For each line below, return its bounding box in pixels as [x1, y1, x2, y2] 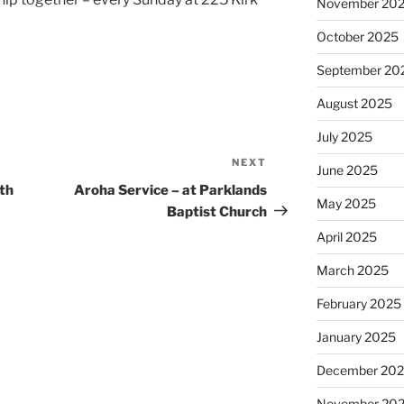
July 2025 [316, 129, 372, 144]
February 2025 [316, 296, 401, 311]
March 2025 [316, 262, 389, 278]
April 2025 [316, 229, 377, 244]
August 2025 [316, 96, 392, 111]
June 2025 [316, 162, 378, 178]
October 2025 [316, 29, 399, 44]
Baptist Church [167, 203, 268, 220]
